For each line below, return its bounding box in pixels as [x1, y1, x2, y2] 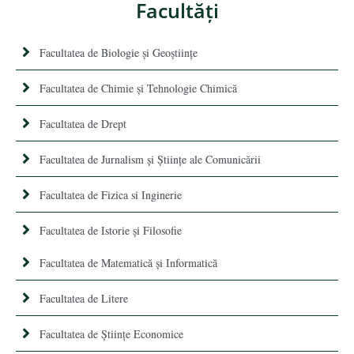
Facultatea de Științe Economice [40, 326, 183, 341]
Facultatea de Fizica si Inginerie [40, 186, 182, 202]
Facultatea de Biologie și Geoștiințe [40, 44, 198, 60]
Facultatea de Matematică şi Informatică [40, 254, 217, 270]
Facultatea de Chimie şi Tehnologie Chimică [40, 80, 237, 96]
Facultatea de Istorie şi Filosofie [40, 222, 182, 238]
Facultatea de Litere [40, 290, 128, 306]
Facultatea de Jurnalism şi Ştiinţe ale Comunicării [40, 151, 261, 167]
